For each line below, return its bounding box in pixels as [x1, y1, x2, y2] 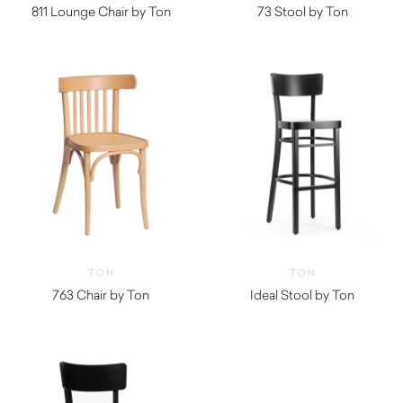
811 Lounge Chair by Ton [31, 2, 171, 20]
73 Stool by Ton [256, 2, 348, 20]
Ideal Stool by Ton [250, 285, 354, 303]
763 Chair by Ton [52, 285, 149, 303]
